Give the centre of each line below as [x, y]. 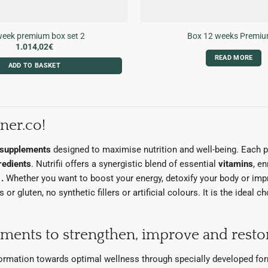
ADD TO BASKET [34, 66]
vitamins [236, 164]
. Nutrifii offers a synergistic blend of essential [125, 164]
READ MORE [234, 58]
